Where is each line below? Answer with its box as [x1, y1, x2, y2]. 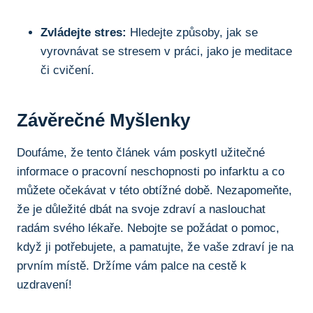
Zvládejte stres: [41, 25, 126, 39]
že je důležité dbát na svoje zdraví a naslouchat [17, 202, 265, 216]
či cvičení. [41, 63, 94, 77]
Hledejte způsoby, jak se [126, 25, 258, 39]
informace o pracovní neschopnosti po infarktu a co [17, 164, 284, 178]
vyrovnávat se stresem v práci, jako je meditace [41, 44, 292, 58]
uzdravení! [17, 277, 72, 291]
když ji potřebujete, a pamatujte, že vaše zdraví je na [17, 240, 293, 254]
